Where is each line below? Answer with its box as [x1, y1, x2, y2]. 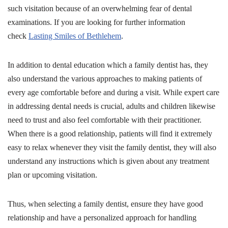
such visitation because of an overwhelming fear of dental [8, 4, 192, 13]
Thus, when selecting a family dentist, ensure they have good [8, 199, 203, 209]
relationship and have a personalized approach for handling [8, 213, 196, 222]
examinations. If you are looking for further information [8, 18, 185, 27]
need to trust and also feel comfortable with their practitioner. [8, 116, 202, 125]
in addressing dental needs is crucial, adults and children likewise [8, 102, 215, 111]
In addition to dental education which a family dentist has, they [8, 61, 208, 70]
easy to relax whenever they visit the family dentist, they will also [8, 143, 216, 152]
